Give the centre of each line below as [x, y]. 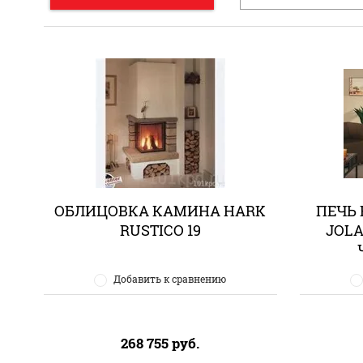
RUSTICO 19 [160, 231]
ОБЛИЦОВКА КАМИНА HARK [160, 211]
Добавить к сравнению [170, 279]
